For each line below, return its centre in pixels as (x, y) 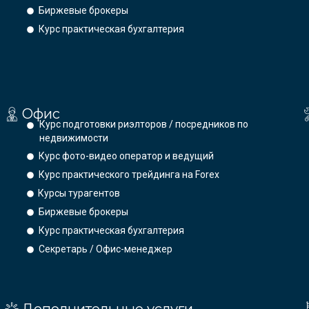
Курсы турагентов (79, 193)
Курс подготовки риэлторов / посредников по (143, 124)
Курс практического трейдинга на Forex (129, 175)
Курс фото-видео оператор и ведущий (127, 156)
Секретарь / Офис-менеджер (106, 249)
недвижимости (73, 138)
